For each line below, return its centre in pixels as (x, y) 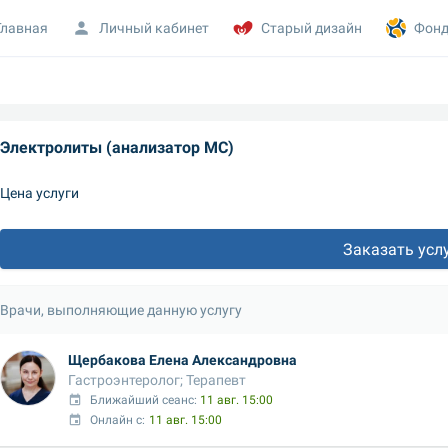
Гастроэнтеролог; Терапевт (157, 379)
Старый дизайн (312, 27)
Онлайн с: (118, 420)
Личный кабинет (154, 27)
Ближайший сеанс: (145, 400)
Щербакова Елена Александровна (182, 359)
